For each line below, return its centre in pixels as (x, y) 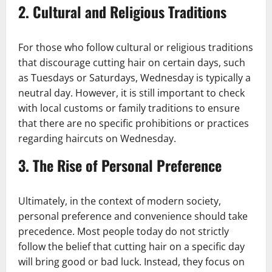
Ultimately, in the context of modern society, (120, 201)
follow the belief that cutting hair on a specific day (131, 246)
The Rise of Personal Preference (127, 165)
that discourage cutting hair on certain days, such (132, 62)
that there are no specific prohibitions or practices (134, 123)
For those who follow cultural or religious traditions (136, 47)
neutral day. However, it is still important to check (131, 93)
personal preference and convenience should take (133, 216)
